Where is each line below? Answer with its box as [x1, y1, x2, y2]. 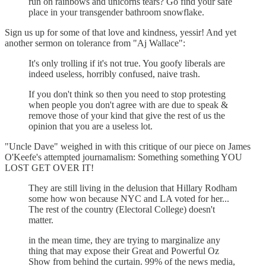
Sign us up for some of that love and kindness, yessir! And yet [5, 27, 236, 38]
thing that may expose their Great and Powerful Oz [28, 246, 219, 256]
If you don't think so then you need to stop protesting [28, 89, 226, 100]
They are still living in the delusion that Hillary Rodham [28, 183, 237, 194]
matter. [28, 215, 53, 226]
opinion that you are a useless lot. [28, 121, 153, 132]
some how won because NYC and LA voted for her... [28, 194, 229, 204]
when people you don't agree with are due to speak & [28, 100, 228, 110]
